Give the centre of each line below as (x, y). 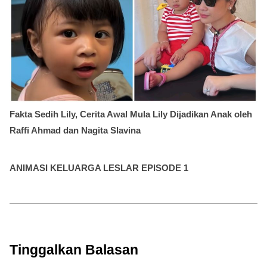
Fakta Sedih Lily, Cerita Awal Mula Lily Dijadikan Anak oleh (131, 114)
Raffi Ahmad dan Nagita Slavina (75, 131)
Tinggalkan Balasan (74, 250)
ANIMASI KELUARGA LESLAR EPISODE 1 (99, 168)
